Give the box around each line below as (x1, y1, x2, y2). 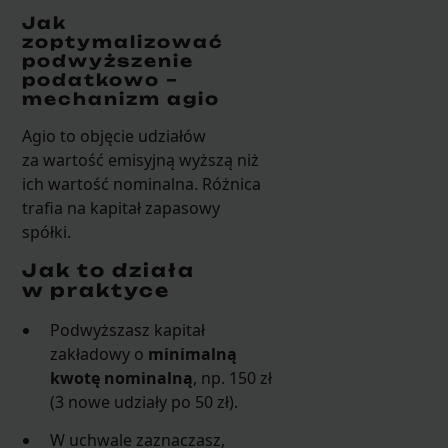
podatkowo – (21, 70, 179, 91)
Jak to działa (21, 258, 195, 281)
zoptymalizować (21, 32, 224, 53)
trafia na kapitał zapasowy (21, 196, 220, 219)
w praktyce (21, 278, 170, 301)
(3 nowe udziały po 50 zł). (50, 390, 239, 413)
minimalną (148, 342, 238, 365)
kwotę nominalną (50, 366, 194, 389)
